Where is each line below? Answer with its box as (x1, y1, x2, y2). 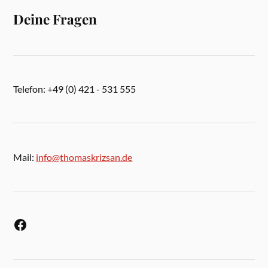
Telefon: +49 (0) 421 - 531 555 (13, 83, 136, 95)
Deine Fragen (13, 10, 98, 29)
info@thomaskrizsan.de (36, 151, 133, 163)
